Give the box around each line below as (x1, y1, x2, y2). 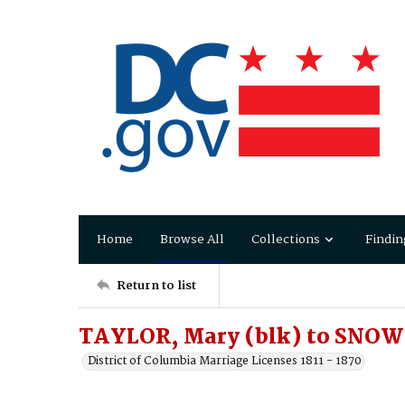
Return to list (117, 275, 196, 296)
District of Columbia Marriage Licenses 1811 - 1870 (88, 352, 362, 371)
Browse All (160, 229, 224, 250)
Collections (251, 229, 320, 250)
